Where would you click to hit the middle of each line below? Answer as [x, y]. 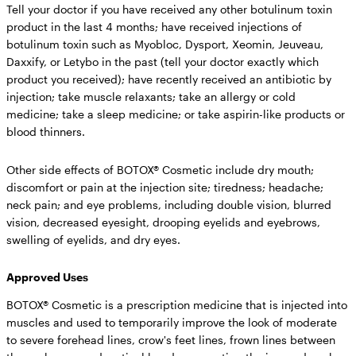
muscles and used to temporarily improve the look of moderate [172, 322]
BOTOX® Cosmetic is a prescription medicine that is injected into [177, 304]
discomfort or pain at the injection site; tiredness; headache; [165, 187]
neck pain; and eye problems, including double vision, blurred [169, 204]
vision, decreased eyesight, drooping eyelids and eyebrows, [163, 222]
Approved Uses [47, 277]
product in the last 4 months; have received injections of [154, 26]
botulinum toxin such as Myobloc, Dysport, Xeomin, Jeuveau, [165, 44]
